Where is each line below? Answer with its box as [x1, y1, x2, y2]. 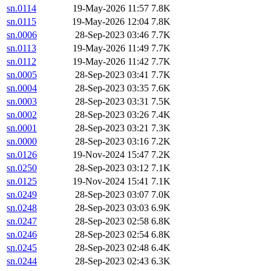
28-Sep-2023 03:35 [75, 83, 149, 94]
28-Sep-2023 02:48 [75, 243, 149, 253]
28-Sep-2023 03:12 [75, 163, 149, 174]
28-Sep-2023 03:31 [75, 96, 149, 107]
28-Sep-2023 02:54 [75, 229, 149, 240]
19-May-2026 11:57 [73, 3, 149, 14]
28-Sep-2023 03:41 [75, 70, 149, 80]
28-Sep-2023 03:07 [75, 189, 149, 200]
